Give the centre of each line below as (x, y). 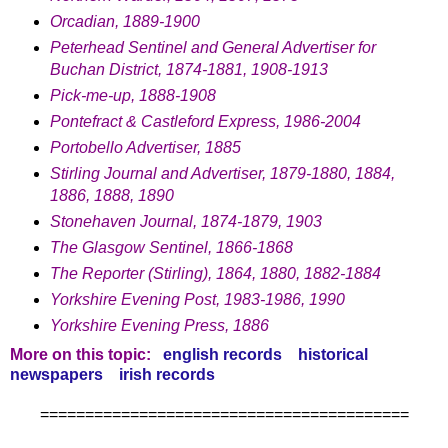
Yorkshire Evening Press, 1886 (159, 325)
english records (222, 354)
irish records (167, 374)
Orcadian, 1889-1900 (124, 22)
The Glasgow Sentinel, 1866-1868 (171, 247)
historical (333, 354)
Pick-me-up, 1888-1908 (132, 96)
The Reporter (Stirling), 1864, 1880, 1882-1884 (215, 273)
